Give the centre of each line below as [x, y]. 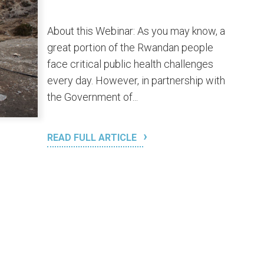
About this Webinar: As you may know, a [136, 31]
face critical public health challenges [130, 64]
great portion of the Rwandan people [130, 47]
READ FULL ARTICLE [93, 138]
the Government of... [93, 97]
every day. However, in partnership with [136, 80]
